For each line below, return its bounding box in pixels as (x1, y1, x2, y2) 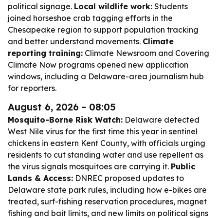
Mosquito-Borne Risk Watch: (8, 115, 123, 125)
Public (171, 162, 195, 171)
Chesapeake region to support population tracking (8, 25, 199, 35)
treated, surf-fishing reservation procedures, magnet (8, 197, 207, 206)
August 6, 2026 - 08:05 (8, 101, 116, 113)
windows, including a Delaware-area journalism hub (8, 72, 204, 81)
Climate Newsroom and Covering (83, 48, 209, 58)
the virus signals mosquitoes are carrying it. (8, 162, 171, 171)
